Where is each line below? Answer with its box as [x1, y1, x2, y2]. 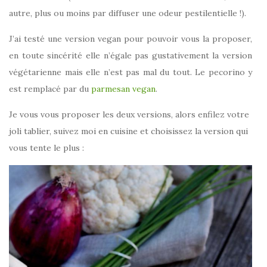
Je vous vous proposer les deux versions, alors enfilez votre [9, 109, 249, 120]
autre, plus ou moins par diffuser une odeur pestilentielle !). [9, 8, 246, 19]
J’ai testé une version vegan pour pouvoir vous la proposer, [9, 33, 252, 45]
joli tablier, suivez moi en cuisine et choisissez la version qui [9, 126, 248, 137]
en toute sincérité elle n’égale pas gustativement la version [9, 50, 252, 61]
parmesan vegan [91, 83, 156, 95]
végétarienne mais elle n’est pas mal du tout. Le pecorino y [9, 67, 252, 78]
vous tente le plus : [9, 142, 84, 154]
